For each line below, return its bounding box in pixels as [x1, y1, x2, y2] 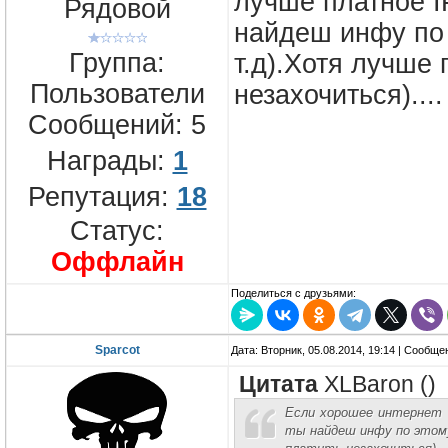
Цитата [239, 372, 318, 398]
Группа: [69, 47, 165, 78]
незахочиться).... [234, 80, 443, 111]
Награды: [46, 145, 173, 176]
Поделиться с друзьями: [231, 287, 356, 300]
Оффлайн [50, 246, 184, 277]
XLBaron [324, 372, 414, 398]
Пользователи [29, 78, 205, 109]
